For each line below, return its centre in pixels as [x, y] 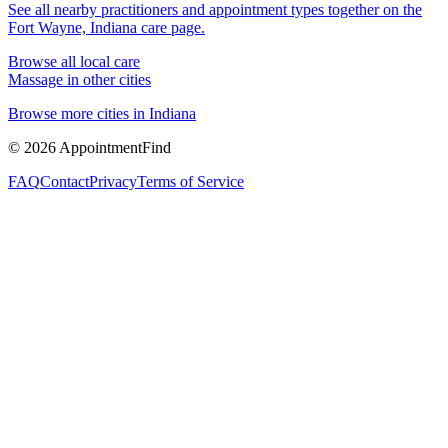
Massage [35, 79]
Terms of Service [190, 181]
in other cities [107, 79]
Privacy [113, 181]
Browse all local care [74, 61]
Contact [64, 181]
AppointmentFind [113, 147]
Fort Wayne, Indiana [72, 27]
